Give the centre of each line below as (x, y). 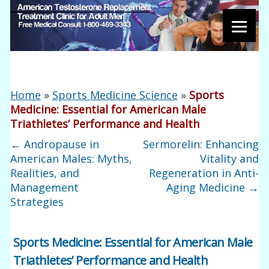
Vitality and (229, 159)
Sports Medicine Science (115, 95)
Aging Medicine (207, 187)
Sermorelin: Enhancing (201, 144)
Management (45, 187)
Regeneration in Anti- (204, 173)
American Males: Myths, (71, 159)
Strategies (37, 202)
